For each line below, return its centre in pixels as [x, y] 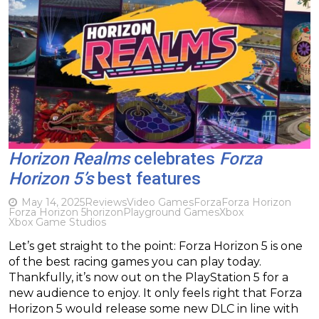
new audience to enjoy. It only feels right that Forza [155, 293]
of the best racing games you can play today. [135, 261]
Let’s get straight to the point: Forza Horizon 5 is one [156, 246]
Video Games [160, 202]
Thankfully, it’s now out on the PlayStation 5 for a [148, 277]
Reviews [106, 202]
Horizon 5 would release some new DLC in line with [153, 308]
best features [147, 178]
